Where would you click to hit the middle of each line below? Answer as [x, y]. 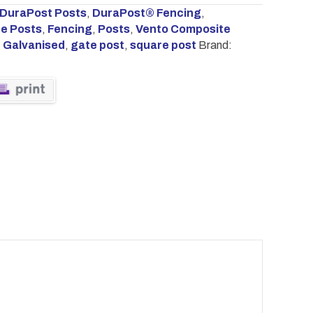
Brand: [215, 45]
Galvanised [34, 45]
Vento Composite [183, 29]
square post [163, 45]
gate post [97, 45]
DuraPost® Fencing [147, 13]
